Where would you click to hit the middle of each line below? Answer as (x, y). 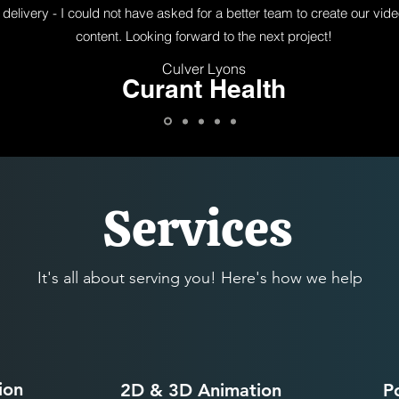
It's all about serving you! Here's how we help (199, 278)
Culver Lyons (204, 69)
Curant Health (204, 89)
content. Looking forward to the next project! (204, 36)
